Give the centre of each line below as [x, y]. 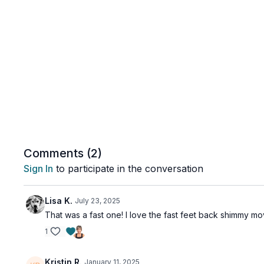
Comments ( [57, 153]
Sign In [39, 169]
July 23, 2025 [98, 201]
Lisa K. [59, 201]
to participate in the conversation [128, 169]
